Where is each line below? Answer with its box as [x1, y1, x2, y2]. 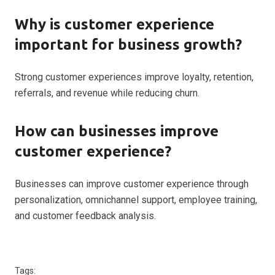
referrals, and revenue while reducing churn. [15, 87, 199, 99]
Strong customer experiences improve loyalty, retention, [15, 71, 254, 83]
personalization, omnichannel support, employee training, [15, 193, 257, 206]
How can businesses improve [15, 122, 219, 139]
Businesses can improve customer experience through [15, 177, 249, 190]
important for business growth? [15, 36, 242, 53]
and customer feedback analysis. [15, 209, 156, 222]
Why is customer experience [15, 15, 214, 33]
